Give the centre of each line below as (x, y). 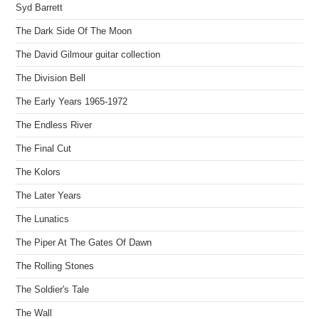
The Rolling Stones (55, 266)
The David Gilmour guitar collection (88, 54)
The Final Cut (44, 148)
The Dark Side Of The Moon (74, 31)
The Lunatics (43, 219)
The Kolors (38, 172)
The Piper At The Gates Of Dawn (84, 242)
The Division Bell (51, 78)
